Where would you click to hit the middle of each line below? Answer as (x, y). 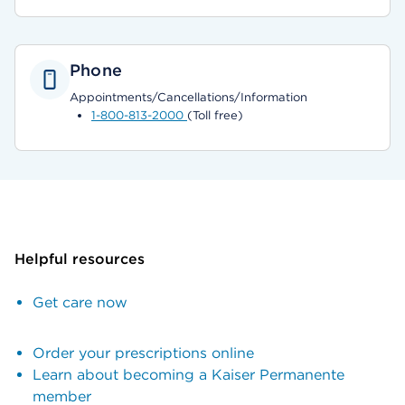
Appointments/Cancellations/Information (188, 97)
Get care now (80, 302)
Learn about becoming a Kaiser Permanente (188, 375)
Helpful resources (80, 259)
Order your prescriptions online (143, 353)
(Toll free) (215, 115)
